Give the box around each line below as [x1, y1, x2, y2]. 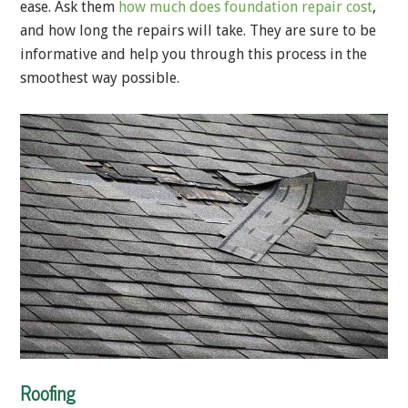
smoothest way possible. [20, 69, 179, 87]
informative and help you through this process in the [20, 46, 367, 64]
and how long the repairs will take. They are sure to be [20, 22, 376, 40]
